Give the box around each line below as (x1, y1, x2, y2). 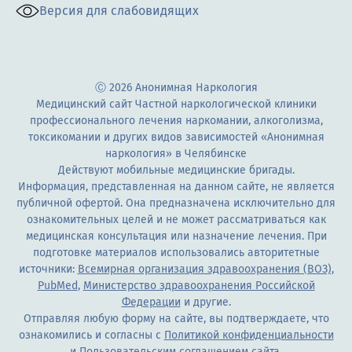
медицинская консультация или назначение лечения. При (25, 229, 327, 243)
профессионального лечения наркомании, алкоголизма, (29, 113, 323, 127)
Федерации (121, 295, 181, 309)
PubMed (37, 278, 78, 292)
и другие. (180, 295, 231, 309)
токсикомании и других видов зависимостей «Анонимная (27, 130, 324, 144)
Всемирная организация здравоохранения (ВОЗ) (77, 262, 332, 276)
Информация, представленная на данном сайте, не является (17, 179, 335, 193)
